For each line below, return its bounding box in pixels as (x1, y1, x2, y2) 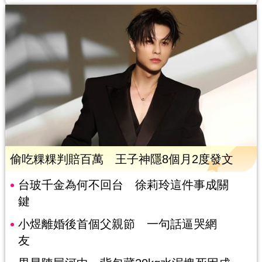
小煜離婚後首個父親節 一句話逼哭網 (18, 218, 217, 231)
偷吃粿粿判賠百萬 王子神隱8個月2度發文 (9, 153, 233, 166)
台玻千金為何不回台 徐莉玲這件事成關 (18, 178, 229, 192)
